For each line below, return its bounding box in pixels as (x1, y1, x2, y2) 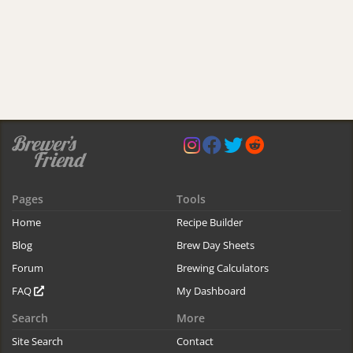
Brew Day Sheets (176, 238, 255, 253)
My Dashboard (176, 284, 246, 299)
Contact (176, 334, 214, 349)
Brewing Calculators (176, 261, 269, 276)
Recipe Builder (176, 215, 243, 230)
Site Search (12, 334, 63, 349)
